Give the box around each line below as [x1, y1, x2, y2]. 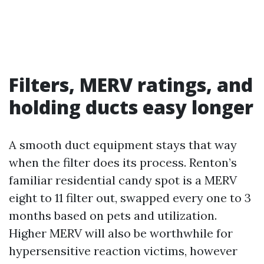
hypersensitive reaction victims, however [9, 243, 237, 258]
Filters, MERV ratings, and [9, 72, 253, 97]
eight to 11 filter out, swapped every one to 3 [9, 190, 251, 205]
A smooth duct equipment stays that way [9, 137, 237, 152]
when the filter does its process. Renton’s [9, 155, 237, 170]
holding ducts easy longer [9, 94, 253, 120]
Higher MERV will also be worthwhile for [9, 226, 233, 240]
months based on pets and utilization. [9, 208, 217, 223]
